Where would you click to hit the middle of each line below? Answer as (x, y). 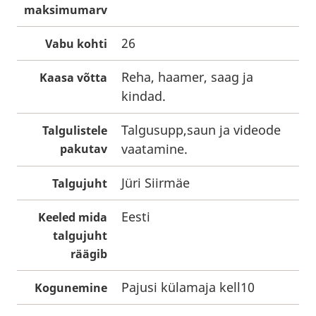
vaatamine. (154, 149)
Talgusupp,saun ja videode (201, 130)
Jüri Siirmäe (156, 183)
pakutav (84, 149)
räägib (89, 254)
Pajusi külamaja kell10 (188, 287)
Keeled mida (73, 217)
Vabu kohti (76, 44)
